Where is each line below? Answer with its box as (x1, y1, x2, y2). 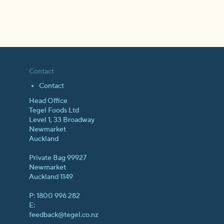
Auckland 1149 (28, 172, 73, 181)
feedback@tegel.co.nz (28, 210, 98, 219)
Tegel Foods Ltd (28, 105, 79, 115)
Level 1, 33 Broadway (28, 115, 94, 124)
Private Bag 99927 (28, 153, 86, 162)
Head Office (28, 96, 67, 105)
